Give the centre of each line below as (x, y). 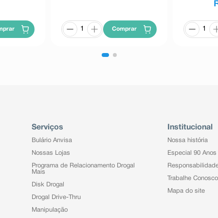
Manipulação (49, 210)
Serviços (47, 128)
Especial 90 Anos (192, 154)
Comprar (125, 29)
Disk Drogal (48, 185)
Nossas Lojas (51, 154)
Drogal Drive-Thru (56, 198)
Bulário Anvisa (52, 141)
